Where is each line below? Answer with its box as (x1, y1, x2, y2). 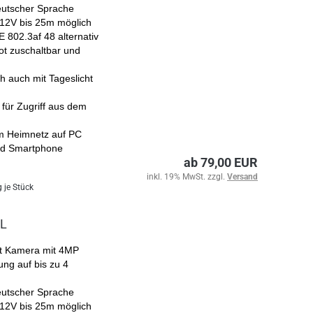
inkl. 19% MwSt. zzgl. (147, 172, 227, 182)
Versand (227, 172, 258, 182)
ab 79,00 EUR (184, 155, 258, 170)
